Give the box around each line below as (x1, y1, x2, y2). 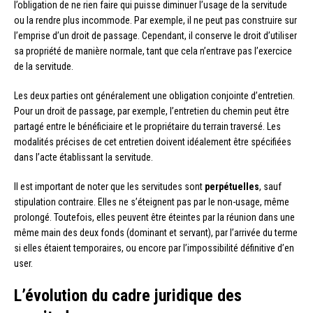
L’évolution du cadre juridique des (14, 285, 242, 305)
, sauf (259, 180, 282, 192)
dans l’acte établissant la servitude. (14, 151, 153, 163)
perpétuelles (205, 180, 259, 192)
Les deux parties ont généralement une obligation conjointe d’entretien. (14, 89, 295, 101)
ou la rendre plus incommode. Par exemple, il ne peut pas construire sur (14, 14, 297, 26)
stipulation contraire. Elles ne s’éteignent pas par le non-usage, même (14, 196, 289, 208)
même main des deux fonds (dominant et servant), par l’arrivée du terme (14, 226, 298, 238)
